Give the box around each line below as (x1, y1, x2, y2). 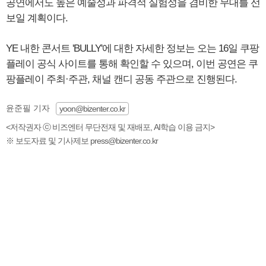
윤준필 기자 (6, 103, 50, 113)
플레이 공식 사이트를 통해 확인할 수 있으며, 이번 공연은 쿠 (6, 58, 258, 69)
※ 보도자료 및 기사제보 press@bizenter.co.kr (6, 136, 158, 145)
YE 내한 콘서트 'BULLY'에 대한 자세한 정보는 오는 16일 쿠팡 (6, 43, 259, 54)
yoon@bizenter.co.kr (59, 104, 125, 113)
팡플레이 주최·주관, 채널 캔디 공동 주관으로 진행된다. (6, 74, 237, 85)
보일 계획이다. (6, 12, 68, 24)
